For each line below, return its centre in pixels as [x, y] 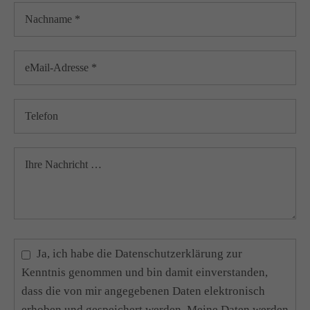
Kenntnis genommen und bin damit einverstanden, [145, 272]
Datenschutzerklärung [169, 254]
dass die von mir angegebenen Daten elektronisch [143, 291]
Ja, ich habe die [76, 254]
